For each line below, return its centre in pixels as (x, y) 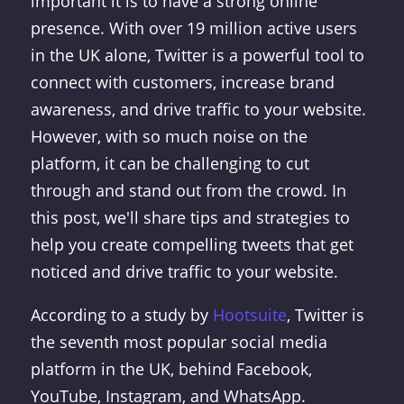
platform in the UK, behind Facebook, (171, 369)
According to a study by (121, 315)
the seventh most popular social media (179, 342)
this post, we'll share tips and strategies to (190, 217)
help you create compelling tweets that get (192, 244)
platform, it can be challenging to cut (170, 163)
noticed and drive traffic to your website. (184, 271)
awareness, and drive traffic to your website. (198, 109)
